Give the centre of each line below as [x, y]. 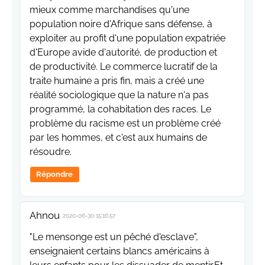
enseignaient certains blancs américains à [119, 251]
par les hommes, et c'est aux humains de [118, 138]
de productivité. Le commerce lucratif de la [124, 67]
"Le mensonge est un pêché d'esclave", [114, 237]
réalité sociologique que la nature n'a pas [119, 95]
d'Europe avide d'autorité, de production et [123, 53]
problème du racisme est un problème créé [125, 124]
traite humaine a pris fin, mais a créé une [117, 81]
